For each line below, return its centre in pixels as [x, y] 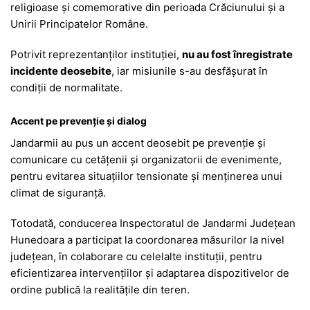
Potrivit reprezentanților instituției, [96, 54]
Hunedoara [37, 239]
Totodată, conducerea [65, 223]
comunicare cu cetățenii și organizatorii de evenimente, [146, 159]
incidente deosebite [61, 71]
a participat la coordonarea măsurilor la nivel [174, 239]
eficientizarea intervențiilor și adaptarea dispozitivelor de [150, 273]
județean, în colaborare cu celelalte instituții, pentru [136, 256]
